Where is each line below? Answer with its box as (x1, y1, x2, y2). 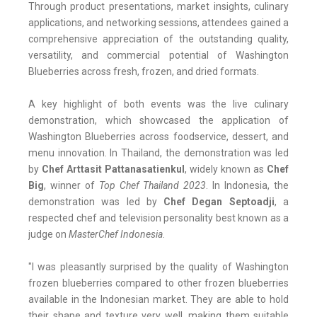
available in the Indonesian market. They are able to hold (28, 294, 289, 306)
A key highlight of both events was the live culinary (28, 98, 289, 110)
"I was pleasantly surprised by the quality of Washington (28, 261, 289, 273)
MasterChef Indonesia (69, 229, 163, 241)
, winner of (44, 180, 99, 192)
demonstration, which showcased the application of (28, 115, 289, 127)
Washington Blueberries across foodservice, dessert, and (28, 131, 289, 143)
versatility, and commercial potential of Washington (28, 50, 289, 62)
